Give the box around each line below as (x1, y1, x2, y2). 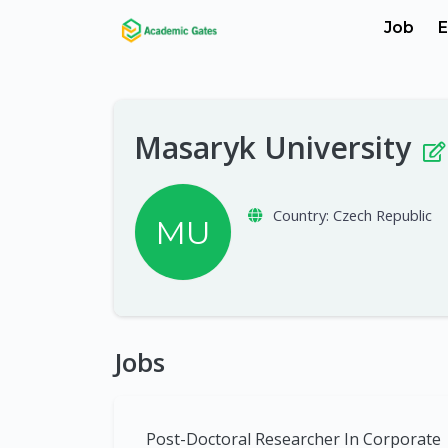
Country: (272, 204, 329, 225)
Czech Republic (332, 204, 432, 225)
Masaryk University (134, 127, 419, 168)
